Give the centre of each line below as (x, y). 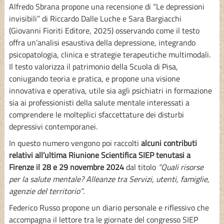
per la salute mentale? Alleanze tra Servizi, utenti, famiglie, (109, 179)
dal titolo (141, 167)
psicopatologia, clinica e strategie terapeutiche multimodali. (109, 54)
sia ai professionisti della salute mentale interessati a (99, 102)
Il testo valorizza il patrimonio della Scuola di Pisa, (93, 66)
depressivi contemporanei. (53, 126)
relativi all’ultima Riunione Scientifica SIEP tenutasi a (99, 155)
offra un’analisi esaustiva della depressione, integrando (102, 42)
